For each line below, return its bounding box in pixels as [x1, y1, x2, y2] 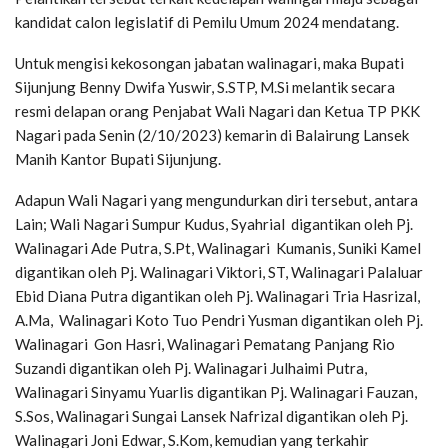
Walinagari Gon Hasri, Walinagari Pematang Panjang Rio [15, 334, 395, 353]
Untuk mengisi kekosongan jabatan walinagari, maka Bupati [15, 53, 404, 72]
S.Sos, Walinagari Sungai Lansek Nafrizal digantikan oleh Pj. [15, 406, 408, 425]
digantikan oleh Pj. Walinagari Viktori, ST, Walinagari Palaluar [15, 262, 423, 281]
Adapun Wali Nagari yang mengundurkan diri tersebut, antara [15, 190, 418, 209]
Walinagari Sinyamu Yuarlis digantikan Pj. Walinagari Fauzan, [15, 382, 417, 401]
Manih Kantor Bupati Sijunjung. [15, 149, 221, 168]
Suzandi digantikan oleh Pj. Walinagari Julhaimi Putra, [15, 358, 367, 377]
